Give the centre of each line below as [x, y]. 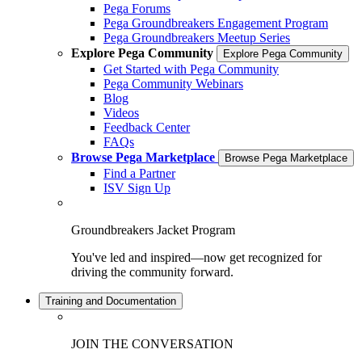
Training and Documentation [111, 301]
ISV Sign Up [137, 188]
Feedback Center [147, 127]
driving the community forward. [152, 272]
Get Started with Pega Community [191, 69]
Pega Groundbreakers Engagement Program [216, 23]
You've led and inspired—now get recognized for [196, 257]
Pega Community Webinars [173, 84]
